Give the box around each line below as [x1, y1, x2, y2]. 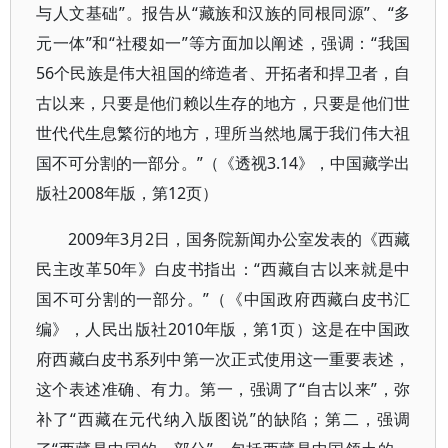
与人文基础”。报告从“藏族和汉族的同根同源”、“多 [36, 2, 411, 24]
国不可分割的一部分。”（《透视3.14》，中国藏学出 [36, 152, 411, 174]
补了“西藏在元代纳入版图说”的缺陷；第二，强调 [36, 408, 411, 430]
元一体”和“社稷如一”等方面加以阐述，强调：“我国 [36, 32, 411, 54]
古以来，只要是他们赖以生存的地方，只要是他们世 [36, 92, 411, 114]
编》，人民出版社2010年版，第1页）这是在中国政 [36, 318, 411, 340]
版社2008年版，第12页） [36, 182, 218, 204]
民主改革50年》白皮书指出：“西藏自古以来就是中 [36, 258, 411, 280]
